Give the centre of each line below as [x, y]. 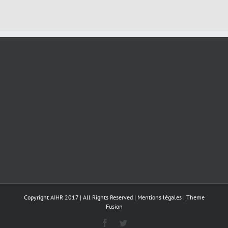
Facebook [124, 223]
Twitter [138, 223]
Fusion [114, 207]
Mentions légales [159, 197]
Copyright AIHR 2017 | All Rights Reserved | [80, 197]
